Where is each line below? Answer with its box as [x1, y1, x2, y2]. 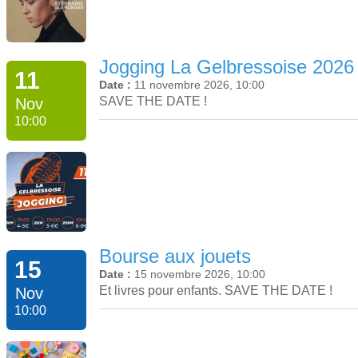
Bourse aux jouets [99, 245, 251, 268]
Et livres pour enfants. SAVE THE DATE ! [99, 284, 332, 298]
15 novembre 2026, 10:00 [134, 268, 265, 281]
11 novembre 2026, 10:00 [134, 78, 265, 91]
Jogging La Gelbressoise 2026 [99, 55, 354, 78]
